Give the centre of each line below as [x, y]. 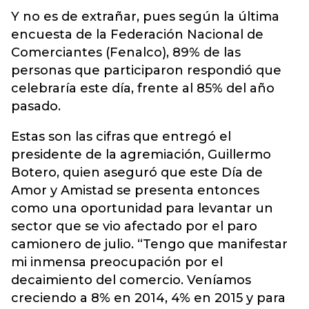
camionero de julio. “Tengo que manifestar [149, 244]
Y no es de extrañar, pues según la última [145, 17]
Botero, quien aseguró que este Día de [137, 172]
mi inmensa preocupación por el [117, 262]
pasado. [36, 106]
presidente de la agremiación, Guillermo [141, 154]
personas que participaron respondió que [146, 70]
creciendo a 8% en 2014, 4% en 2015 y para [148, 298]
